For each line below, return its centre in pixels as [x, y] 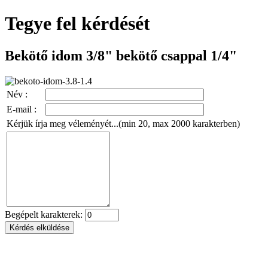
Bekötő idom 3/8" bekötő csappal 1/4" [121, 55]
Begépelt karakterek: [45, 214]
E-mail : [22, 109]
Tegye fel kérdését [77, 24]
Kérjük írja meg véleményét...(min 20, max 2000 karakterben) [123, 123]
